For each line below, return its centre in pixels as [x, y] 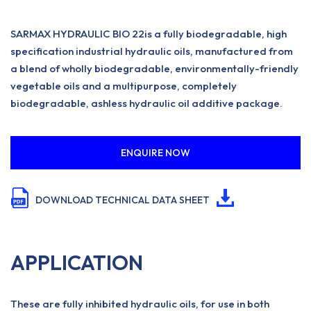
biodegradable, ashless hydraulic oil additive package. [146, 103]
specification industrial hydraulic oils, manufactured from [152, 51]
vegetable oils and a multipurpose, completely [124, 86]
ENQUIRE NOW [155, 153]
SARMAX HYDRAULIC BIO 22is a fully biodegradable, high [149, 34]
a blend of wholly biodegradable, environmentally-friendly [154, 68]
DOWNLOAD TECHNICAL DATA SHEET [123, 200]
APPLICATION [77, 262]
